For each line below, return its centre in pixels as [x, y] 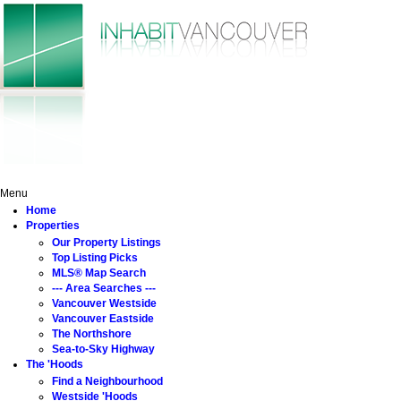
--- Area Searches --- [104, 288]
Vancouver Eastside [103, 319]
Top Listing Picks [95, 258]
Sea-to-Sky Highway [103, 349]
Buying [250, 175]
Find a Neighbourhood [107, 381]
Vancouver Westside [104, 303]
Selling [313, 175]
